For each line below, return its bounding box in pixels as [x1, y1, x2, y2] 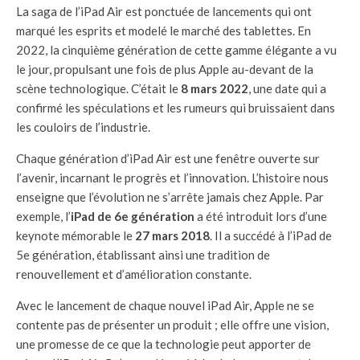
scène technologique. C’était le [16, 81, 181, 96]
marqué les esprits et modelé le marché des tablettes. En [16, 23, 311, 39]
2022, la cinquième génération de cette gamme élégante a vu [16, 43, 337, 58]
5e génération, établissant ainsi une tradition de [16, 247, 270, 263]
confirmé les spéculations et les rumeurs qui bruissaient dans [16, 100, 335, 116]
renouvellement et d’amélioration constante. [16, 267, 252, 282]
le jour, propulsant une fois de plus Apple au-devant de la [16, 62, 313, 77]
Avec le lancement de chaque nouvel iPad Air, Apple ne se [16, 298, 314, 313]
